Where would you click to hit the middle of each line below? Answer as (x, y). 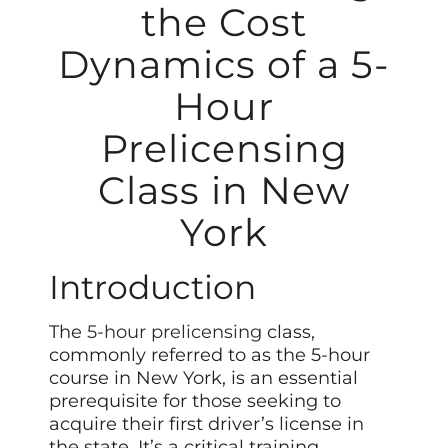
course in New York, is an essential (204, 378)
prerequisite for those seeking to (195, 401)
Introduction (153, 287)
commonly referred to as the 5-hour (210, 355)
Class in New (224, 190)
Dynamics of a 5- (224, 64)
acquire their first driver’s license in (207, 424)
